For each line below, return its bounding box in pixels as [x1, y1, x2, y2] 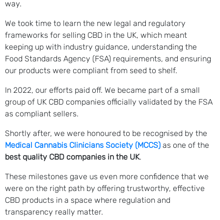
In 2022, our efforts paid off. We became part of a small [5, 85, 200, 95]
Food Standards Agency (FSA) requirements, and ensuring [5, 54, 211, 64]
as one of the [163, 140, 209, 150]
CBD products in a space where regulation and [5, 195, 170, 205]
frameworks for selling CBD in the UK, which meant [5, 30, 187, 40]
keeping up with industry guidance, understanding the [5, 42, 197, 52]
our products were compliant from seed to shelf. [5, 66, 177, 76]
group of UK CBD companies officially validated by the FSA [5, 97, 213, 107]
